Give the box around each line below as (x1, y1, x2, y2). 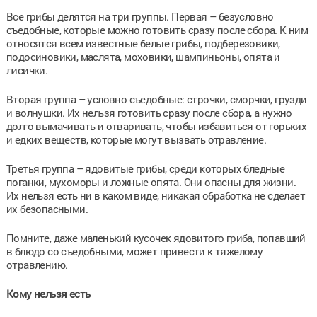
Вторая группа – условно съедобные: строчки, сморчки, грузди (6, 91, 307, 106)
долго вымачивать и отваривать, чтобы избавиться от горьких (6, 118, 307, 133)
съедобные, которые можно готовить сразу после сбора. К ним (6, 22, 309, 37)
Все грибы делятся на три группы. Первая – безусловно (6, 8, 274, 23)
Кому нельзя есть (6, 286, 91, 301)
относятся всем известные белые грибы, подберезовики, (6, 35, 280, 50)
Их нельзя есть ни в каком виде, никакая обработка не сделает (6, 188, 305, 202)
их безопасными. (6, 201, 88, 216)
